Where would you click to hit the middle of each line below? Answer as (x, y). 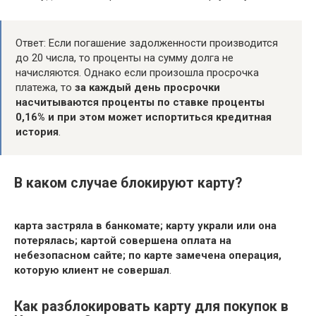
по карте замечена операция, (205, 256)
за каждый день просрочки (147, 88)
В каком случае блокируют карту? (128, 183)
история (37, 132)
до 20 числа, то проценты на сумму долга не (124, 58)
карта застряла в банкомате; (89, 226)
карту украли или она (221, 226)
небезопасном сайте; (70, 256)
